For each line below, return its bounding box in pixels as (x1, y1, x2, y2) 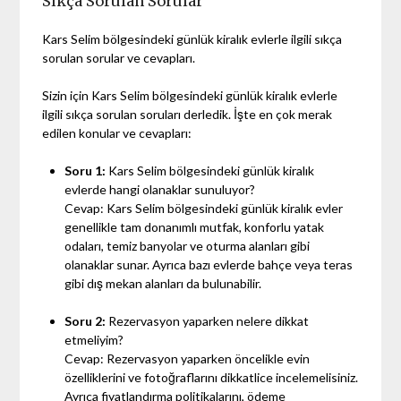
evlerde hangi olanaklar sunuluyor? (64, 181, 256, 197)
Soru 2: (64, 312, 109, 328)
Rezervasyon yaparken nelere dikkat (108, 312, 310, 328)
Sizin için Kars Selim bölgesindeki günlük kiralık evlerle (42, 87, 338, 103)
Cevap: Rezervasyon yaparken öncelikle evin (64, 350, 311, 366)
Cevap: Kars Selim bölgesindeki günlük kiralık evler (64, 200, 344, 216)
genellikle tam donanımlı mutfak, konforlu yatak (64, 218, 325, 235)
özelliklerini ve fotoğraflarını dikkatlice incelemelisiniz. (64, 369, 359, 385)
